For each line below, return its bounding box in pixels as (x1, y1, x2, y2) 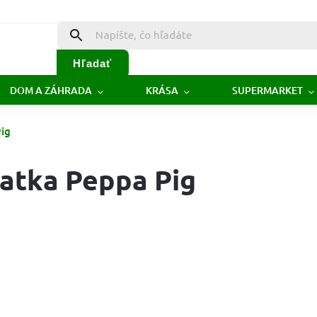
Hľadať (73, 57, 113, 69)
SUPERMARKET (232, 83, 303, 97)
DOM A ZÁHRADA (10, 83, 92, 97)
